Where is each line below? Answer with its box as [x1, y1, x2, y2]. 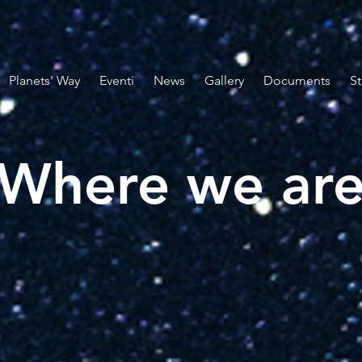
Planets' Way [9, 73, 80, 88]
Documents [263, 73, 330, 88]
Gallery [204, 73, 244, 88]
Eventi [99, 73, 134, 88]
